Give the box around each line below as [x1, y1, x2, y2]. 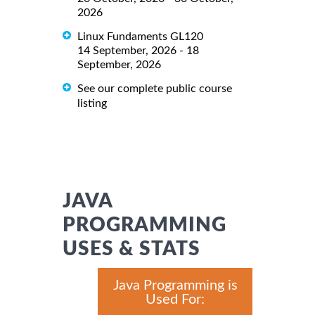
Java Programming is [112, 278, 238, 292]
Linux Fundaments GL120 [77, 30, 203, 42]
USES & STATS [63, 238, 200, 259]
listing [77, 97, 107, 109]
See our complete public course [77, 82, 232, 94]
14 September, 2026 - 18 [77, 44, 199, 56]
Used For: [146, 292, 205, 307]
